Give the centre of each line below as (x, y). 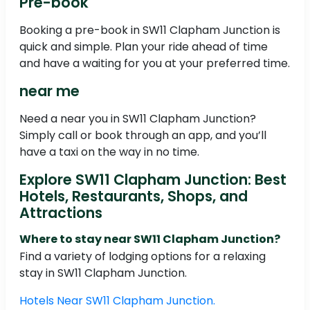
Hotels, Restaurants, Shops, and (134, 197)
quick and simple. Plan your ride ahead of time (144, 47)
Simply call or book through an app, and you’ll (143, 136)
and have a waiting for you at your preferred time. (155, 64)
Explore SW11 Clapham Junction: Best (153, 180)
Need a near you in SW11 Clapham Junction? (138, 119)
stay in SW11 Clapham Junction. (103, 273)
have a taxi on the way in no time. (109, 152)
